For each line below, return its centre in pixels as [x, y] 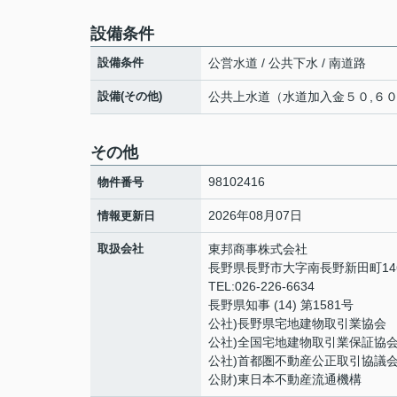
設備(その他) [130, 96]
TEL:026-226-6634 [261, 286]
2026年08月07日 [255, 215]
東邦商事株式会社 [258, 249]
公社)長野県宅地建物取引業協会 [297, 323]
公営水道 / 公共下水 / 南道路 [287, 63]
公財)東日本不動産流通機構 [285, 379]
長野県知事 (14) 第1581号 [281, 305]
